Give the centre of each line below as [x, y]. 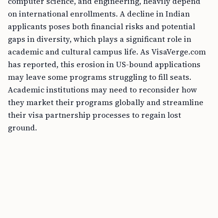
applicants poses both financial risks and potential [101, 26]
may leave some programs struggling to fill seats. [100, 77]
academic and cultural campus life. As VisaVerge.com [107, 52]
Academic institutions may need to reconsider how [102, 90]
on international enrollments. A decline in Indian [99, 14]
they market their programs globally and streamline [106, 102]
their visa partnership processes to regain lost [94, 115]
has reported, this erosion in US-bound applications [104, 64]
